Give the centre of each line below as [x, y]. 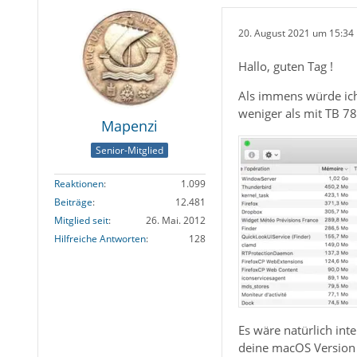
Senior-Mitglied [130, 150]
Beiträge [73, 202]
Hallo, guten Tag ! [285, 67]
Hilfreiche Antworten [100, 238]
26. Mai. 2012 [175, 220]
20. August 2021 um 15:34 [296, 33]
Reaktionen [78, 183]
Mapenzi [130, 126]
